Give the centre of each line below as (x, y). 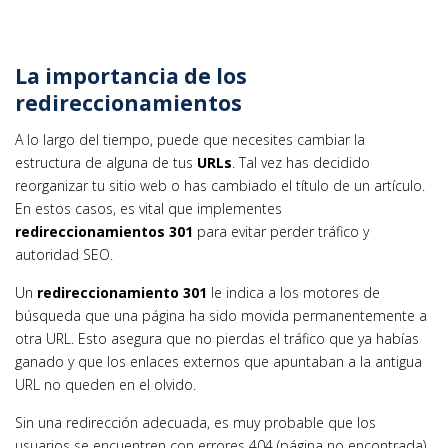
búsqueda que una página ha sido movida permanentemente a (221, 316)
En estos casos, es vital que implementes (148, 209)
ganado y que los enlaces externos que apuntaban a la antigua (218, 362)
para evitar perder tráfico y (281, 232)
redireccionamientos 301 (104, 232)
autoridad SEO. (64, 255)
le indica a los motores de (293, 293)
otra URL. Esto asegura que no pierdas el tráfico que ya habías (217, 339)
